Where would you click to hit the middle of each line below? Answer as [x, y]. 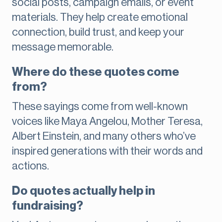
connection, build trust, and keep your [98, 32]
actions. [30, 166]
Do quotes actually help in [83, 191]
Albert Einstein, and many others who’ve [104, 137]
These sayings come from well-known [100, 107]
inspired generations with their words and [107, 151]
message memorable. [63, 47]
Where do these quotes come [96, 72]
